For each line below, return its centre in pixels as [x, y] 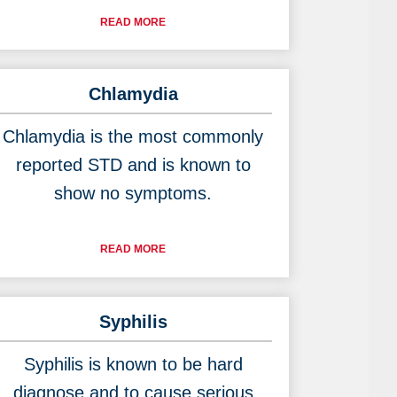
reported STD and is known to [133, 165]
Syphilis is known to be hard [133, 364]
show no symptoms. [133, 194]
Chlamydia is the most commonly [133, 137]
